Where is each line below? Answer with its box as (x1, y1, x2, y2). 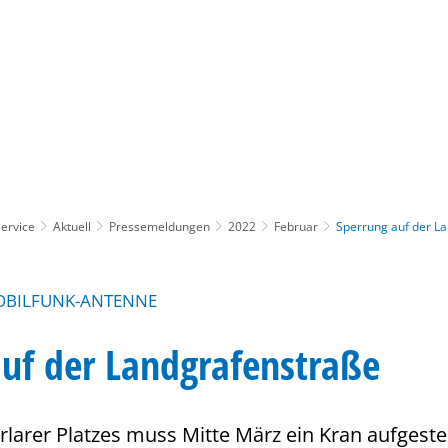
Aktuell (53, 217, 91, 235)
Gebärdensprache (250, 72, 356, 91)
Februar (274, 217, 318, 235)
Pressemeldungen (109, 217, 210, 235)
